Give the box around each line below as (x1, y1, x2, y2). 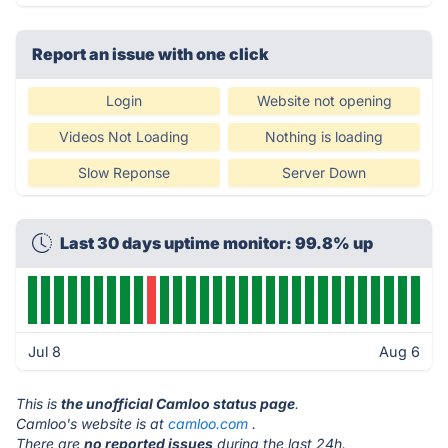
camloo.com (168, 415, 248, 432)
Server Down (282, 164, 366, 181)
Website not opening (256, 92, 392, 109)
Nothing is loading (265, 128, 383, 145)
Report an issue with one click (32, 44, 269, 64)
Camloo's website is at (16, 415, 168, 432)
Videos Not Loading (59, 128, 189, 145)
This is (16, 395, 61, 412)
